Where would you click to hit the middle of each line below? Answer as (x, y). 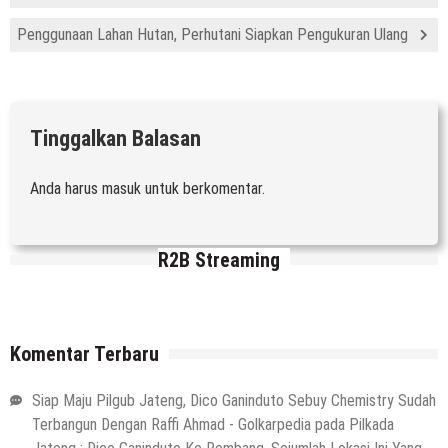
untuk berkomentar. (203, 188)
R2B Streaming (219, 259)
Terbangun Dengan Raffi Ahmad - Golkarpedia (171, 424)
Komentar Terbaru (84, 353)
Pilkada (371, 424)
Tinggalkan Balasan (115, 138)
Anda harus (66, 188)
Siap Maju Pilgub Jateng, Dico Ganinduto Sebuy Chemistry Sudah (234, 400)
